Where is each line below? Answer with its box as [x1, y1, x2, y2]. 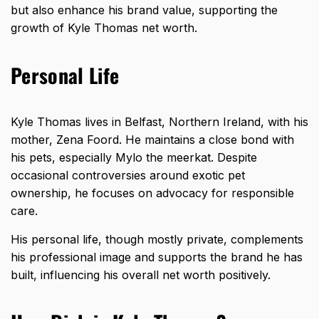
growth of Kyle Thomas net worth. [11, 20, 197, 35]
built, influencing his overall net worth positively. [11, 267, 271, 282]
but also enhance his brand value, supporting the [11, 2, 278, 17]
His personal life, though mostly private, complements [11, 231, 303, 246]
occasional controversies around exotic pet [11, 167, 245, 182]
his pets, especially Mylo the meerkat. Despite [11, 150, 257, 164]
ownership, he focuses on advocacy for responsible [11, 185, 294, 200]
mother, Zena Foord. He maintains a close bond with [11, 132, 294, 147]
